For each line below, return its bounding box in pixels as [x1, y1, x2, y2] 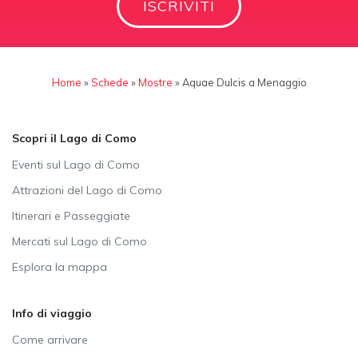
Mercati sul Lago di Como [12, 233, 147, 249]
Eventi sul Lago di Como [12, 157, 140, 172]
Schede [90, 75, 129, 89]
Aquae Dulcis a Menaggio [181, 75, 307, 89]
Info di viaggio [12, 305, 92, 320]
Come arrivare [12, 332, 88, 347]
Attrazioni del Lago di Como [12, 182, 162, 197]
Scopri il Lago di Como [12, 130, 137, 145]
